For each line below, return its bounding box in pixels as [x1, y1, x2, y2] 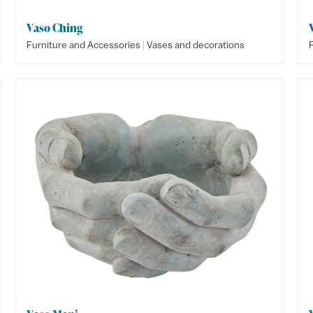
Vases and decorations [147, 39, 245, 50]
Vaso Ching [27, 20, 83, 36]
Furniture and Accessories [27, 39, 141, 50]
